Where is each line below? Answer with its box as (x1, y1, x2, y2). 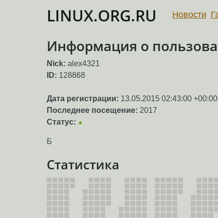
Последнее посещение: (47, 106, 138, 115)
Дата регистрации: (47, 94, 119, 103)
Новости (172, 9, 206, 19)
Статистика (47, 156, 119, 173)
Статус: (47, 118, 76, 127)
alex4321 (68, 59, 100, 68)
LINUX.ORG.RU (47, 5, 157, 26)
